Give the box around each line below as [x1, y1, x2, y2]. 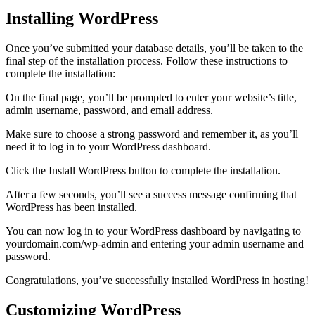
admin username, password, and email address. [6, 103, 216, 116]
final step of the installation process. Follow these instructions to [6, 54, 288, 67]
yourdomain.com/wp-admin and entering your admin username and [6, 237, 304, 250]
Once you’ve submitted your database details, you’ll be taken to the [6, 41, 303, 54]
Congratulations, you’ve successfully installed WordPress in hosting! [6, 274, 309, 286]
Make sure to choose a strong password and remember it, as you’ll [6, 127, 298, 140]
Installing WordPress [6, 8, 158, 27]
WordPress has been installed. [6, 200, 137, 213]
